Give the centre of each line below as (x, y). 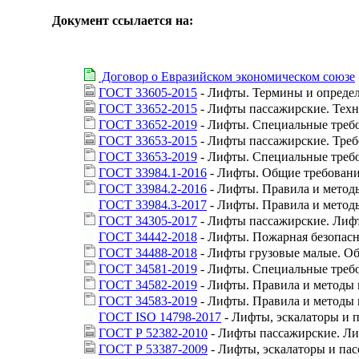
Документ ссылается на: (123, 20)
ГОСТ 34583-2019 (148, 301)
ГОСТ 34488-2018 (148, 252)
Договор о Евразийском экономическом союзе (227, 76)
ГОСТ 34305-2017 (148, 220)
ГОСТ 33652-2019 (148, 124)
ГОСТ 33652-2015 (148, 108)
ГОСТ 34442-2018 (148, 236)
